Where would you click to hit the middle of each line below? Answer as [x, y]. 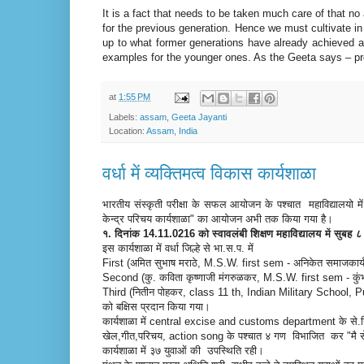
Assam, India [172, 130]
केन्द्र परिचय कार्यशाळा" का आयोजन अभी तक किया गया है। [219, 219]
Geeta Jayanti [199, 117]
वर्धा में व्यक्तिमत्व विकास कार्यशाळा [209, 173]
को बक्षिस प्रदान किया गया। [158, 306]
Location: [128, 130]
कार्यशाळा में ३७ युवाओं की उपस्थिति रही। [185, 350]
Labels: [124, 117]
